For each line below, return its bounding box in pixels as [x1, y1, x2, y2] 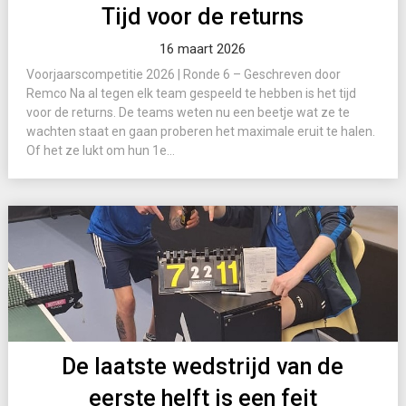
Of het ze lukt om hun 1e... [25, 143, 175, 158]
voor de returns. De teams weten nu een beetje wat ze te [25, 105, 350, 120]
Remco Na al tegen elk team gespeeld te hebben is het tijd [25, 86, 356, 101]
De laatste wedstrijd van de [62, 353, 344, 380]
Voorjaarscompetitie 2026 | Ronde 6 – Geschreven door [25, 67, 341, 82]
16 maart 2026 [159, 41, 246, 57]
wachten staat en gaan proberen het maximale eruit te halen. [25, 124, 375, 139]
